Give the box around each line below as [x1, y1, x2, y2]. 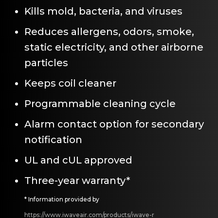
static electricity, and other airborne [24, 41, 203, 53]
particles [24, 56, 68, 69]
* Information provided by [24, 195, 99, 203]
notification [24, 133, 82, 145]
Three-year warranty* [24, 174, 130, 186]
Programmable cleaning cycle [24, 97, 176, 109]
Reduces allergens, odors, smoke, [24, 25, 194, 37]
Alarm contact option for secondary [24, 118, 204, 130]
